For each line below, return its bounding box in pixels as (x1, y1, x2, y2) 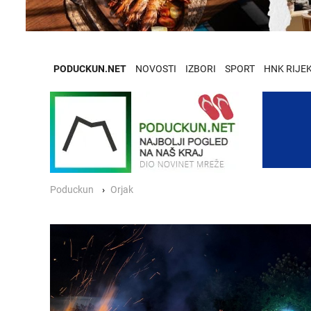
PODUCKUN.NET (53, 62, 126, 75)
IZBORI (185, 62, 216, 75)
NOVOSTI (135, 62, 176, 75)
